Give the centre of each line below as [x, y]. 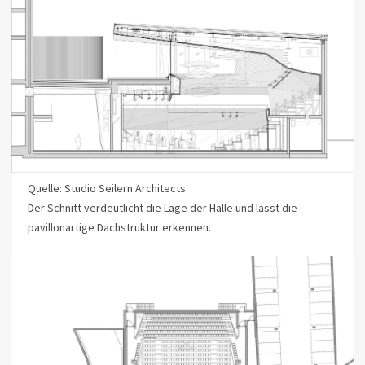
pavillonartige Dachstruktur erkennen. [119, 228]
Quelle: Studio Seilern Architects [106, 189]
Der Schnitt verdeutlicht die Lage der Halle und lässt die [162, 208]
